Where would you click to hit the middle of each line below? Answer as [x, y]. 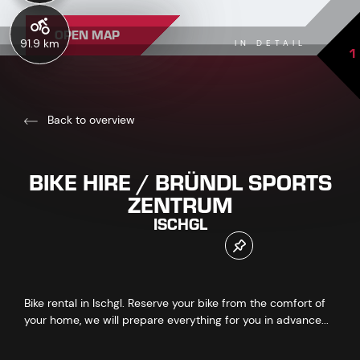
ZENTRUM [180, 206]
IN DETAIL [270, 43]
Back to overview [90, 120]
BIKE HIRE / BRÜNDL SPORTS [180, 183]
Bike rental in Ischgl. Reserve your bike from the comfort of [175, 303]
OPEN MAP [87, 35]
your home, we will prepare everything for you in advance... [176, 320]
